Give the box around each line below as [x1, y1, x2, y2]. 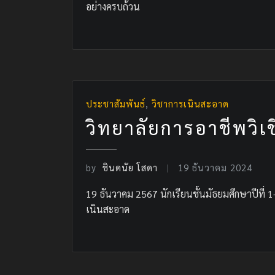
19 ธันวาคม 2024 [178, 161, 253, 174]
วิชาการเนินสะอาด [152, 97, 229, 109]
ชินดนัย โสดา [103, 161, 158, 174]
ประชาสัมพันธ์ [86, 97, 145, 109]
